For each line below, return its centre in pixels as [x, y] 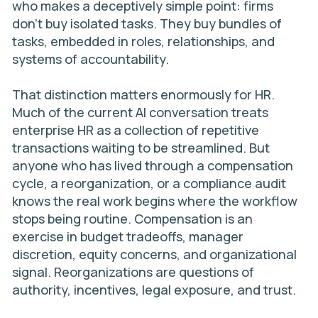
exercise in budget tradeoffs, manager [128, 236]
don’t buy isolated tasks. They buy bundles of [147, 23]
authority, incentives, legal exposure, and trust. [154, 290]
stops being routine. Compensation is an [132, 219]
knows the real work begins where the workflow [155, 201]
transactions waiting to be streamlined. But [141, 148]
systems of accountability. [91, 59]
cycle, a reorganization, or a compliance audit [149, 183]
